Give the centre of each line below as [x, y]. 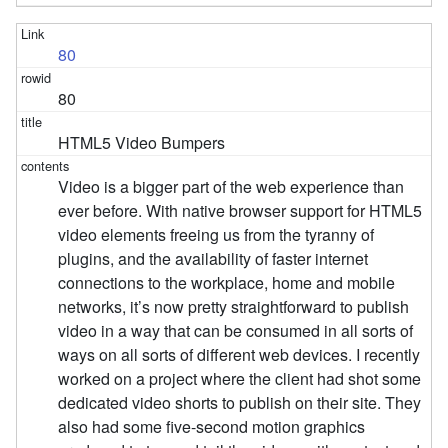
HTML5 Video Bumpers [142, 142]
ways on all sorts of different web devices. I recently [239, 354]
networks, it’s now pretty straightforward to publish [234, 306]
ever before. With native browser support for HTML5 [240, 210]
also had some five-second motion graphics [212, 426]
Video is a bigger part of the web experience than [231, 186]
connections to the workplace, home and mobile [227, 282]
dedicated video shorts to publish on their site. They [240, 402]
